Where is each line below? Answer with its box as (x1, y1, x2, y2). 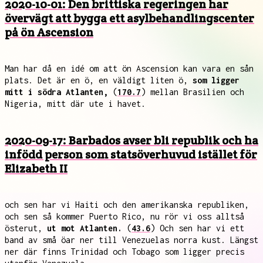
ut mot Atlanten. (47, 223, 122, 233)
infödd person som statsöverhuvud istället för (5, 147, 257, 162)
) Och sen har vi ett (150, 223, 244, 233)
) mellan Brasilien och (141, 87, 244, 97)
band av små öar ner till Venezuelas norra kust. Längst (5, 235, 258, 245)
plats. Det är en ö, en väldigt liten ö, (5, 75, 193, 85)
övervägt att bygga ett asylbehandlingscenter (5, 11, 254, 26)
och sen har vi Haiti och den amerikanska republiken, (5, 200, 249, 210)
